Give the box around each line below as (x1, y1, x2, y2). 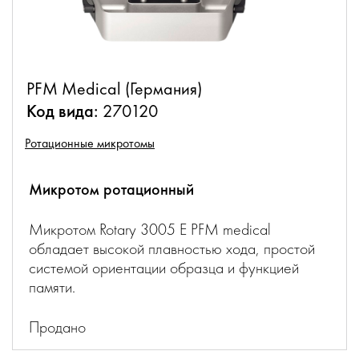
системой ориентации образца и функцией (29, 257, 299, 278)
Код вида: (26, 99, 99, 123)
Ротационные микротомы (25, 135, 155, 151)
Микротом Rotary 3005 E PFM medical (29, 219, 271, 240)
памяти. (29, 276, 75, 297)
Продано (29, 317, 86, 337)
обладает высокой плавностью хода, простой (29, 238, 315, 259)
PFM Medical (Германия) (26, 77, 202, 100)
